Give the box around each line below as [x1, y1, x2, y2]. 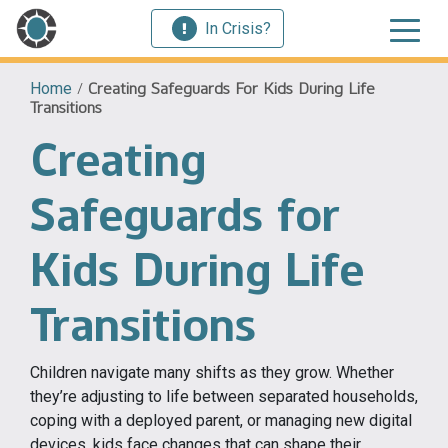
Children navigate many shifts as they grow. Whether [30, 363, 394, 382]
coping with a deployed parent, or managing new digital [30, 411, 412, 430]
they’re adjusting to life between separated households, [30, 387, 418, 406]
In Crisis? [205, 18, 271, 38]
